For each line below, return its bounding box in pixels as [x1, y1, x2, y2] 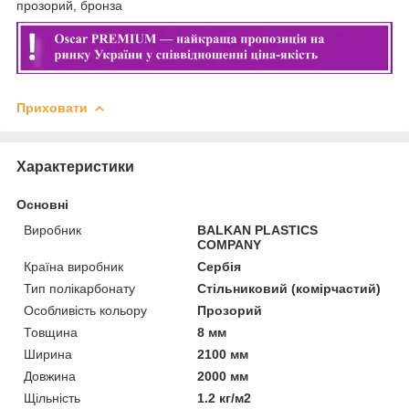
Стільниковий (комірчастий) [197, 280, 382, 296]
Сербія [197, 258, 242, 274]
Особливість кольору [24, 302, 147, 318]
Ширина [24, 346, 72, 362]
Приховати [16, 100, 88, 115]
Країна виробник [24, 258, 123, 274]
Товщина [24, 324, 78, 340]
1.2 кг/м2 [197, 390, 252, 405]
